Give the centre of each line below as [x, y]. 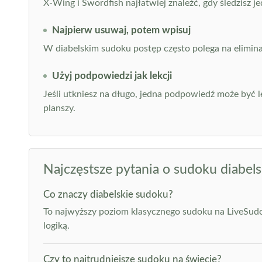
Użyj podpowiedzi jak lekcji [112, 76]
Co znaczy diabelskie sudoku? [108, 194]
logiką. [56, 226]
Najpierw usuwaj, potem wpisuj [121, 30]
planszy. [59, 108]
